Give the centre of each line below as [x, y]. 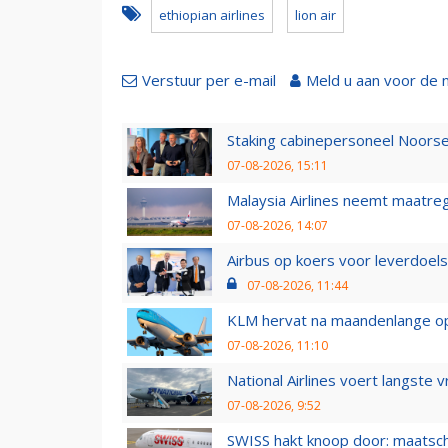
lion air [315, 14]
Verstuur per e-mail [209, 79]
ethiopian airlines [212, 14]
